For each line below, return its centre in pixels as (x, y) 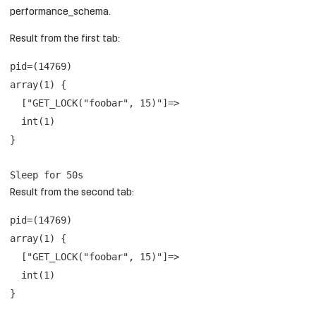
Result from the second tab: (72, 193)
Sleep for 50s (47, 175)
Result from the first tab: (65, 39)
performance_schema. (60, 12)
